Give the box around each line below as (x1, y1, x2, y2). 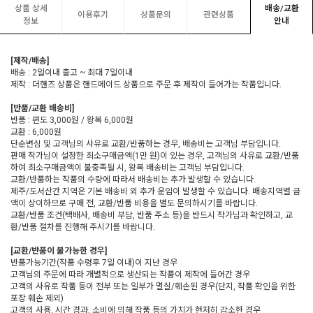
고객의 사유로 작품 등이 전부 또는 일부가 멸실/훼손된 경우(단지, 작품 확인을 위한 (10, 279, 296, 293)
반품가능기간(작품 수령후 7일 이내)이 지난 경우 (10, 256, 177, 269)
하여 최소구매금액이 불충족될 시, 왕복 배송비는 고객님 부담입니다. (10, 161, 245, 174)
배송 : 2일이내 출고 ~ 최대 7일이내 (10, 66, 133, 79)
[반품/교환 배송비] (10, 101, 74, 115)
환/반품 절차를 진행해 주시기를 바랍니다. (10, 220, 155, 233)
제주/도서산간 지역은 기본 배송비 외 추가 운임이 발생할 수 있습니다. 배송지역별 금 (10, 184, 300, 198)
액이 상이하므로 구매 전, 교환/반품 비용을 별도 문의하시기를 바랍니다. (10, 196, 258, 210)
